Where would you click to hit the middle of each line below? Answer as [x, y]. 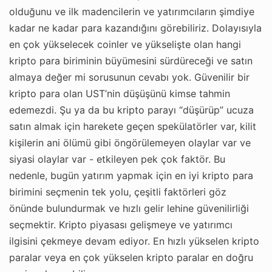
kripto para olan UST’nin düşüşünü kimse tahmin [120, 93]
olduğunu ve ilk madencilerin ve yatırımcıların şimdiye [132, 11]
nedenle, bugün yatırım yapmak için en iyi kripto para [131, 175]
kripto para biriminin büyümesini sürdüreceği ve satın [131, 60]
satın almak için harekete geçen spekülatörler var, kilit [133, 126]
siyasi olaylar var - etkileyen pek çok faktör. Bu [117, 159]
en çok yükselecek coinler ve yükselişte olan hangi [125, 44]
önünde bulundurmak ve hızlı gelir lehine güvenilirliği [129, 208]
